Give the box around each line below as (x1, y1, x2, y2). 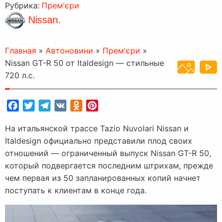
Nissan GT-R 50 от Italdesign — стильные (5, 58, 164, 68)
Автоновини (46, 46, 93, 56)
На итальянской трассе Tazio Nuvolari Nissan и (5, 123, 189, 134)
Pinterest (98, 101, 131, 111)
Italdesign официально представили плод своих (5, 136, 192, 146)
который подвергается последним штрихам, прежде (5, 161, 213, 171)
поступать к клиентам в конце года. (5, 185, 147, 196)
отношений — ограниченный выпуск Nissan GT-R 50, (5, 148, 211, 159)
